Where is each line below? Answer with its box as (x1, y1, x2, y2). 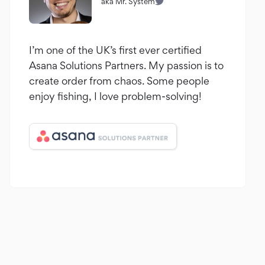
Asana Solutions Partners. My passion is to (29, 59, 224, 72)
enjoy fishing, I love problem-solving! (29, 90, 202, 102)
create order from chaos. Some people (29, 75, 209, 87)
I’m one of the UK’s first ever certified (29, 44, 202, 56)
